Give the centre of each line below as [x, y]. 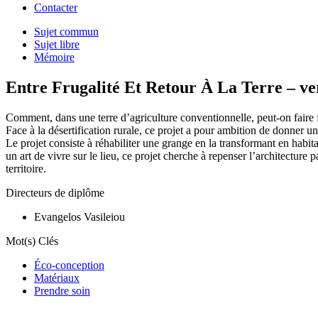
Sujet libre [57, 44]
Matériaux [57, 278]
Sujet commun [66, 31]
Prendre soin [62, 290]
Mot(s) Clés [32, 241]
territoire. [26, 168]
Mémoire [54, 57]
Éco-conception [69, 265]
